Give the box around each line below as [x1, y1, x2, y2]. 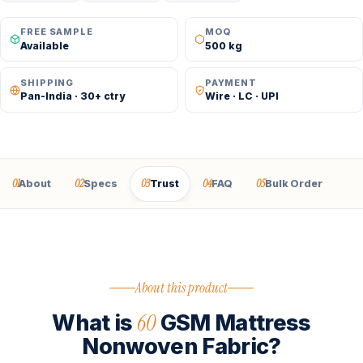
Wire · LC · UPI [204, 90, 279, 103]
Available [20, 39, 70, 52]
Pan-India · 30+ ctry [20, 90, 126, 103]
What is [52, 310, 137, 337]
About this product [135, 279, 228, 297]
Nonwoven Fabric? [82, 333, 281, 361]
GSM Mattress [156, 310, 311, 337]
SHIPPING [20, 76, 75, 88]
